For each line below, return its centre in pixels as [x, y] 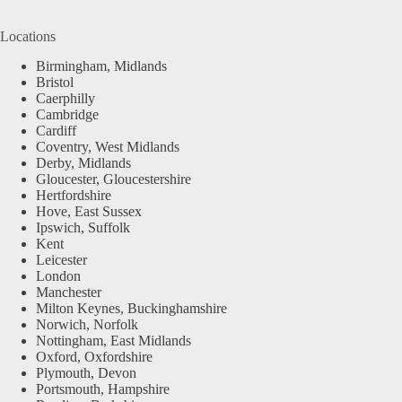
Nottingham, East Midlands [114, 340]
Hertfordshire [74, 195]
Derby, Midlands [83, 162]
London [58, 275]
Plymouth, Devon [86, 372]
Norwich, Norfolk [87, 324]
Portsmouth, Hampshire [103, 389]
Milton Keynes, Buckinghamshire [131, 308]
